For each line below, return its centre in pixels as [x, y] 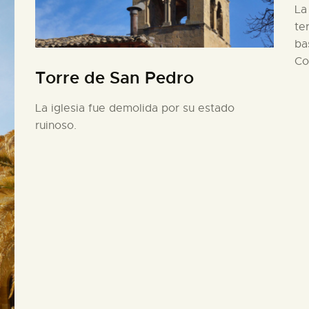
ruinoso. [56, 125]
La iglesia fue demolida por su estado [134, 108]
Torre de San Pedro [114, 78]
